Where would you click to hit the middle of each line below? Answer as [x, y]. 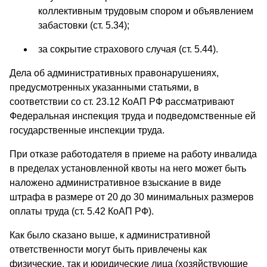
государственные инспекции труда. [87, 130]
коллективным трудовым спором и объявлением [146, 11]
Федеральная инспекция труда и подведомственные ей [133, 116]
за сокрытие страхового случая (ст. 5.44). [128, 49]
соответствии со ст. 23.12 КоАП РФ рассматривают [122, 101]
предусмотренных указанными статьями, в [104, 87]
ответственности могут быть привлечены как [108, 249]
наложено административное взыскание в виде [115, 182]
